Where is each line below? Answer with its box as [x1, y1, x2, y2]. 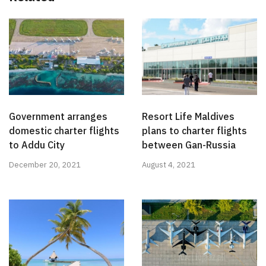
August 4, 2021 [142, 160, 195, 170]
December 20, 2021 [9, 160, 81, 170]
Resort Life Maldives [142, 110, 235, 123]
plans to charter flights [142, 125, 247, 137]
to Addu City [9, 139, 65, 151]
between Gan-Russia [142, 139, 236, 151]
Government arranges [9, 110, 107, 123]
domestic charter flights [9, 125, 119, 137]
